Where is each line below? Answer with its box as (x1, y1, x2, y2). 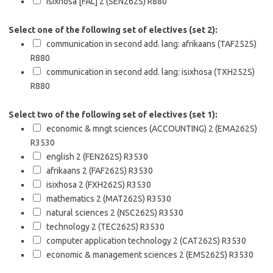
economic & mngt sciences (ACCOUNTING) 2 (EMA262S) (43, 124, 257, 133)
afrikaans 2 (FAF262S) (43, 166, 127, 175)
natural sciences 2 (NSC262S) (43, 208, 157, 218)
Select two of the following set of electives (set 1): (9, 110, 218, 119)
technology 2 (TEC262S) (43, 222, 138, 232)
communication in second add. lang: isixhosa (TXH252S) (43, 67, 255, 77)
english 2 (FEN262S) (43, 152, 122, 161)
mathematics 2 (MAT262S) (43, 194, 145, 204)
